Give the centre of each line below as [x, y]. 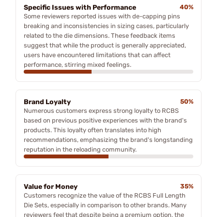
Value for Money [51, 186]
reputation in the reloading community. [80, 149]
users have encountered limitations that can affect [97, 55]
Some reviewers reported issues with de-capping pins [102, 16]
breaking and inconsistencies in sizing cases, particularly [106, 26]
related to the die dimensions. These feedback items [100, 35]
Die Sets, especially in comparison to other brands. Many [105, 205]
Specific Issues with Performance [80, 7]
